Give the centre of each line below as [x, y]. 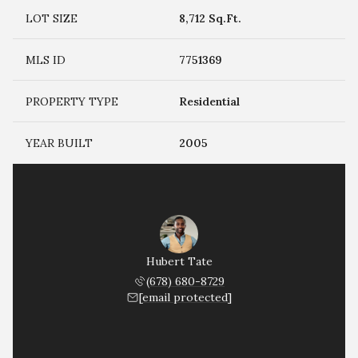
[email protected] [185, 297]
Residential [209, 101]
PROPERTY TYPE [72, 101]
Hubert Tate [179, 261]
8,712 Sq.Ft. [210, 18]
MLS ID [46, 60]
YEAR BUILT [59, 143]
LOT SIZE [52, 18]
